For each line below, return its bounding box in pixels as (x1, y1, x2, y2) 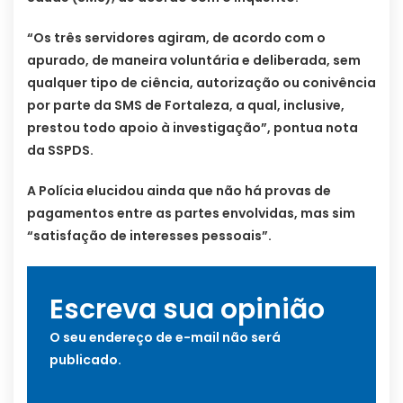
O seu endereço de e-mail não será (49, 328, 281, 347)
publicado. (49, 351, 121, 370)
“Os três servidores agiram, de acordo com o (27, 29, 326, 48)
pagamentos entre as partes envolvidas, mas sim (27, 204, 355, 223)
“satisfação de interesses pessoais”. (27, 227, 272, 246)
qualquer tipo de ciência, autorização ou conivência (27, 74, 376, 93)
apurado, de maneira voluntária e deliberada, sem (27, 51, 361, 70)
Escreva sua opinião (49, 291, 325, 329)
